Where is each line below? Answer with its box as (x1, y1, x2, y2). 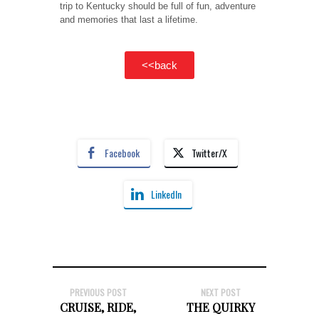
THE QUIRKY (187, 299, 256, 315)
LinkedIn (150, 186, 182, 202)
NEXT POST (201, 286, 241, 298)
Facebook (105, 145, 140, 160)
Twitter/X (192, 145, 227, 160)
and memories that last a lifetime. (60, 14, 201, 26)
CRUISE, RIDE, (60, 299, 137, 315)
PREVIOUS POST (69, 286, 127, 298)
